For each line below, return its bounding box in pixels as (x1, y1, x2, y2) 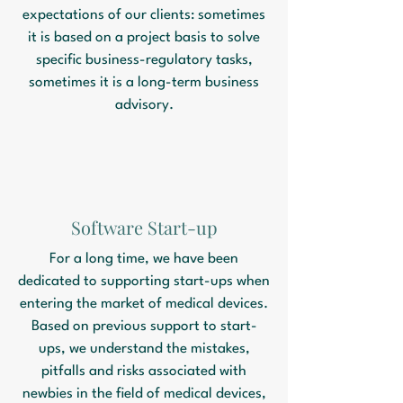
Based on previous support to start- (31, 319, 257, 334)
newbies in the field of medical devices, (22, 387, 266, 401)
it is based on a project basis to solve (28, 31, 260, 45)
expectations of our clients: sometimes (22, 8, 265, 22)
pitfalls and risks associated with (41, 364, 246, 379)
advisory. (114, 98, 174, 112)
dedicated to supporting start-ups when (18, 274, 270, 289)
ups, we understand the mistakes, (38, 342, 250, 356)
